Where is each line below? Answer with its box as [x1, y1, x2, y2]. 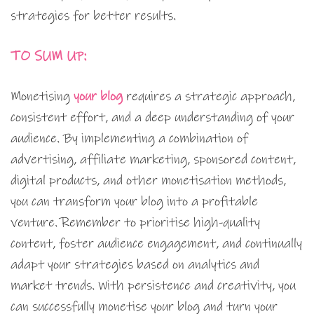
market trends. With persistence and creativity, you [11, 278, 296, 294]
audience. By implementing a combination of [11, 130, 248, 147]
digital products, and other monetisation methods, [11, 172, 286, 189]
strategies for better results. [11, 8, 176, 25]
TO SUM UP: [11, 48, 86, 66]
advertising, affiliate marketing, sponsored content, [11, 151, 296, 168]
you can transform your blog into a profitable [11, 193, 258, 210]
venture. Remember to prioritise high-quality [11, 214, 260, 231]
